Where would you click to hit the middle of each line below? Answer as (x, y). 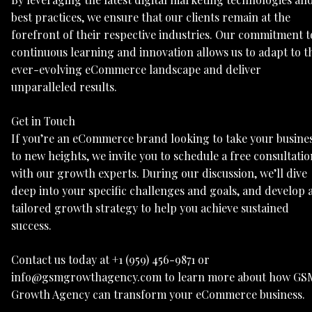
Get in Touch (43, 121)
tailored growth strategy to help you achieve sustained (150, 208)
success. (31, 226)
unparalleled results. (64, 87)
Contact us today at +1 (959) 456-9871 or (110, 260)
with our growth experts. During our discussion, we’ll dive (159, 173)
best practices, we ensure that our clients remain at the (151, 17)
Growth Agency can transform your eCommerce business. (158, 295)
